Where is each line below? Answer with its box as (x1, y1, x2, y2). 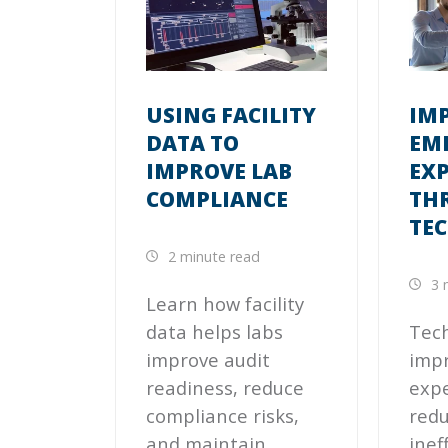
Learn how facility (145, 290, 304, 316)
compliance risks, (145, 402, 299, 428)
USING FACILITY (145, 101, 316, 130)
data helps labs (145, 318, 283, 344)
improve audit (145, 346, 270, 372)
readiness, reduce (145, 374, 304, 400)
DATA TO (145, 129, 239, 158)
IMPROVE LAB (145, 157, 292, 186)
